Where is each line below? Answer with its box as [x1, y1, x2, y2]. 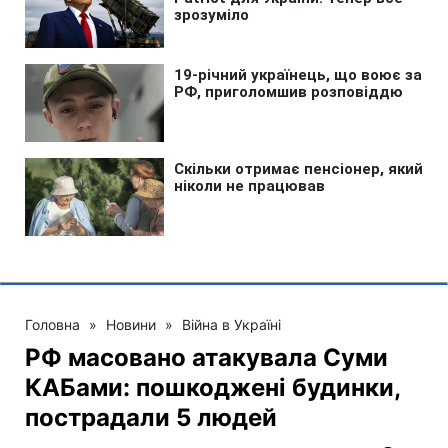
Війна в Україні [182, 315, 281, 333]
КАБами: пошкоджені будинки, [25, 372, 400, 402]
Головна [25, 315, 80, 333]
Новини [106, 315, 156, 333]
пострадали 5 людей [25, 402, 277, 432]
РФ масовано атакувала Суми [25, 342, 388, 372]
